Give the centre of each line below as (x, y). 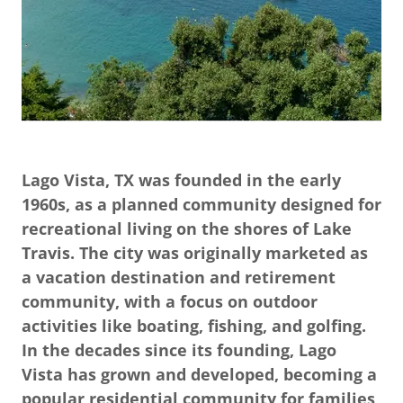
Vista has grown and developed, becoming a (199, 374)
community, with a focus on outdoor (170, 301)
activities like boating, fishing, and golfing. (194, 326)
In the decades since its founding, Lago (179, 350)
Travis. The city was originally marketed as (195, 253)
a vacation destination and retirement (179, 277)
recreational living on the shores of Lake (187, 228)
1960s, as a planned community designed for (201, 204)
